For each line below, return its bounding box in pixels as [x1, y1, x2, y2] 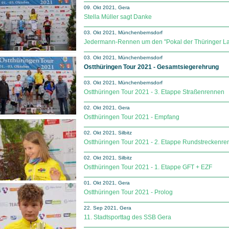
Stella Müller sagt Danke [84, 13, 152, 20]
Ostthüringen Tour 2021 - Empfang [84, 113, 179, 121]
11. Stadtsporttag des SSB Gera [84, 214, 171, 221]
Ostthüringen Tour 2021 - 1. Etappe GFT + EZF [84, 164, 212, 171]
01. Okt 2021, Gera [84, 180, 130, 186]
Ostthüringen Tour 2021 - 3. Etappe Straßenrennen [84, 88, 224, 96]
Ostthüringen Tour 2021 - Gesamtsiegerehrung [84, 63, 219, 71]
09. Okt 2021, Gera [84, 5, 130, 10]
